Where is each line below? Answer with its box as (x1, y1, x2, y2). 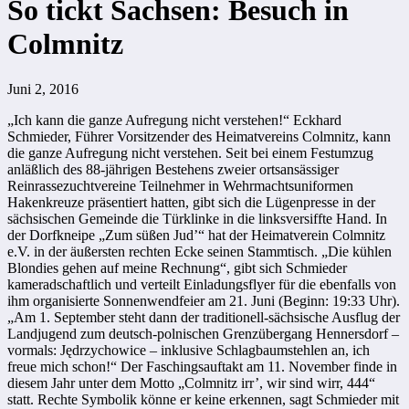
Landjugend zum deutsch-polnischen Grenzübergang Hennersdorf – (7, 325, 399, 341)
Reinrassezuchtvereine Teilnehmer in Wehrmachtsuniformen (7, 177, 353, 194)
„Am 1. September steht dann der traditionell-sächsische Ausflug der (7, 309, 400, 325)
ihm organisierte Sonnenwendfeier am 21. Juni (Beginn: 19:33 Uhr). (7, 292, 400, 309)
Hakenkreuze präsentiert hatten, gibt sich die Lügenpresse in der (7, 194, 375, 210)
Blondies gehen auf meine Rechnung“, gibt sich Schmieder (7, 259, 347, 276)
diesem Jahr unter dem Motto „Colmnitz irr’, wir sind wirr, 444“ (7, 374, 375, 391)
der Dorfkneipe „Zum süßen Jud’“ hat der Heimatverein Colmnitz (7, 226, 385, 243)
